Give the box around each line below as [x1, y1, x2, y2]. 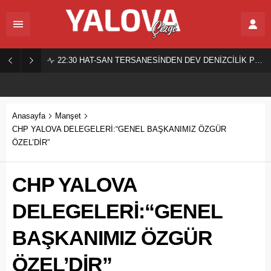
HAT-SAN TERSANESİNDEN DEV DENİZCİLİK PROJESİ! [77, 56, 255, 65]
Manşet [55, 111, 81, 120]
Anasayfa [12, 111, 45, 120]
